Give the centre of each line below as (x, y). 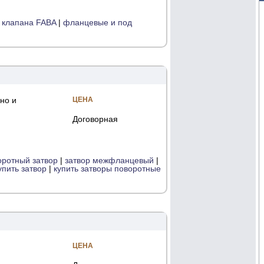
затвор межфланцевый (109, 160)
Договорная (95, 119)
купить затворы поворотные (107, 168)
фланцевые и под (98, 23)
